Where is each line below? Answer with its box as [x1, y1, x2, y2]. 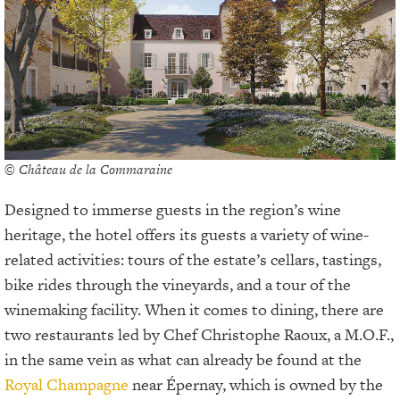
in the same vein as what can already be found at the [4, 348, 362, 371]
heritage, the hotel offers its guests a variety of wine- [4, 223, 369, 246]
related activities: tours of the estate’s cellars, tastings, [4, 248, 381, 271]
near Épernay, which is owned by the [129, 373, 383, 396]
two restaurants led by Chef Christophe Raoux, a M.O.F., [4, 323, 394, 346]
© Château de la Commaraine [4, 160, 172, 179]
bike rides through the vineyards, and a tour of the [4, 273, 351, 296]
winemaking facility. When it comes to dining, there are [4, 298, 384, 321]
